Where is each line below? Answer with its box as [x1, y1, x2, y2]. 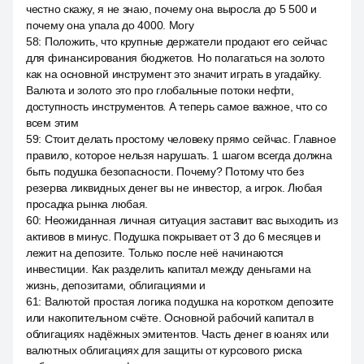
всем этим [26, 116, 79, 129]
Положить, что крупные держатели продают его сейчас [44, 35, 327, 48]
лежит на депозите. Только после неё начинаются [26, 246, 284, 259]
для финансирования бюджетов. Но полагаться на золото [26, 51, 325, 64]
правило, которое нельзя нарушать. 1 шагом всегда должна [26, 149, 332, 162]
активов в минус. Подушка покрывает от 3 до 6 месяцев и [26, 230, 321, 243]
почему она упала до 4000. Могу [26, 19, 194, 32]
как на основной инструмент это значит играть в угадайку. [26, 67, 322, 80]
